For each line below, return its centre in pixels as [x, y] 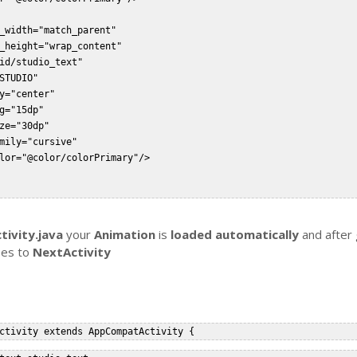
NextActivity [72, 252]
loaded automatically [235, 234]
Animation [127, 234]
